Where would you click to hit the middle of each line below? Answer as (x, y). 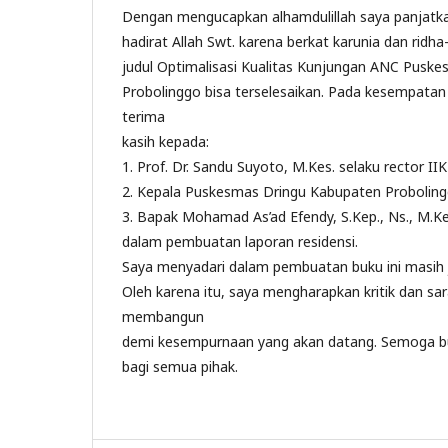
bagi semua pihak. (180, 366)
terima (143, 116)
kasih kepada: (165, 141)
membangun (163, 316)
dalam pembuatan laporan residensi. (240, 241)
